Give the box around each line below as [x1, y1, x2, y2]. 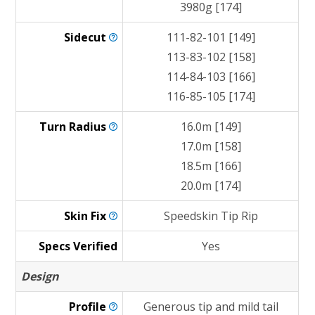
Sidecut [64, 30, 110, 45]
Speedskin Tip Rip [163, 208, 258, 224]
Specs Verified [39, 238, 118, 254]
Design [21, 269, 60, 284]
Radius [69, 119, 110, 134]
